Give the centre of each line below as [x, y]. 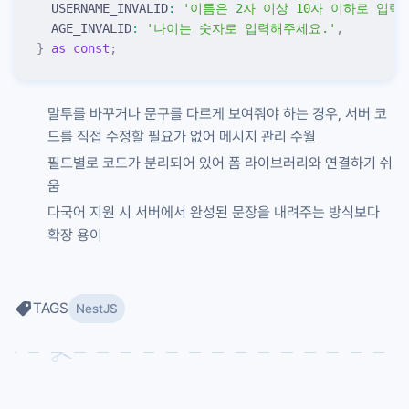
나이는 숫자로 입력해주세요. [241, 28]
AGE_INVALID [84, 28]
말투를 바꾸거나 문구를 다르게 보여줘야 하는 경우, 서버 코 [217, 113]
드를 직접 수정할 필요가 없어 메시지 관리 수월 [182, 136]
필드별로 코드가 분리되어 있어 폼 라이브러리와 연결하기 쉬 [220, 163]
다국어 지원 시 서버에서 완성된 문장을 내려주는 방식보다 [214, 212]
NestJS [97, 308]
